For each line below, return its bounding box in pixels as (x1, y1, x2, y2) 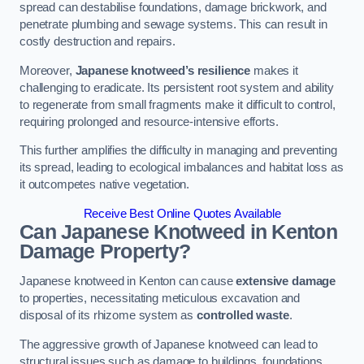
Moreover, (19, 63, 76, 77)
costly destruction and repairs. (19, 35, 175, 49)
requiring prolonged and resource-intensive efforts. (19, 115, 282, 128)
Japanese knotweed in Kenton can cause (19, 275, 236, 288)
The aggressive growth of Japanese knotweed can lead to (19, 337, 318, 351)
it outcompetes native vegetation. (19, 178, 190, 192)
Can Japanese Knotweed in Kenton (19, 220, 337, 243)
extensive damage (236, 275, 336, 288)
